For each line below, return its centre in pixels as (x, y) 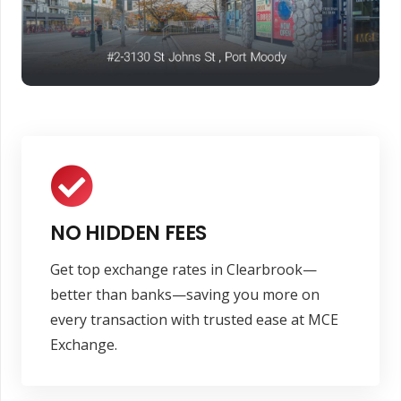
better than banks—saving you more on (185, 295)
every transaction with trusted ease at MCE (194, 320)
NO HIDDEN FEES (128, 232)
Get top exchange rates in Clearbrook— (183, 270)
